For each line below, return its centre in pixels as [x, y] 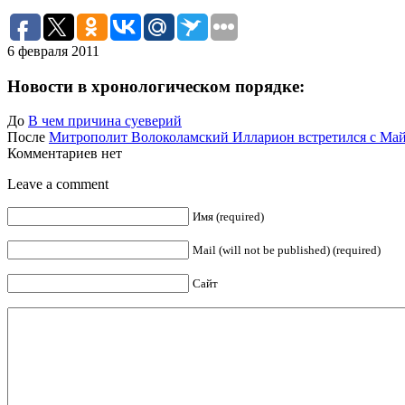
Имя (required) [228, 217]
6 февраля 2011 [53, 51]
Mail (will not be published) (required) [287, 250]
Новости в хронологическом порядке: [156, 86]
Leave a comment [58, 184]
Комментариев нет [65, 154]
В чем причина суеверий [105, 121]
